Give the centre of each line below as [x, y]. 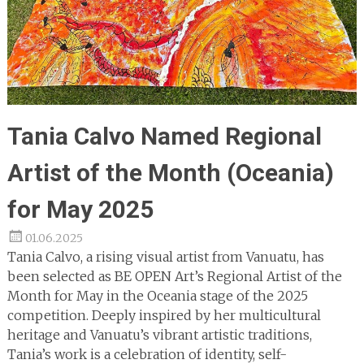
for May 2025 [80, 210]
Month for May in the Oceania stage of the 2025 [157, 296]
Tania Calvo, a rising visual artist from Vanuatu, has [165, 257]
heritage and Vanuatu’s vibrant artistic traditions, [159, 335]
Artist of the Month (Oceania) [170, 173]
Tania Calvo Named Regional [164, 136]
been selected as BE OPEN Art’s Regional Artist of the [174, 277]
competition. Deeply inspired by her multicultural [164, 316]
